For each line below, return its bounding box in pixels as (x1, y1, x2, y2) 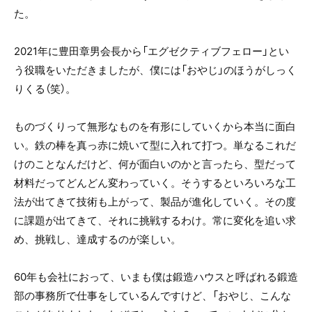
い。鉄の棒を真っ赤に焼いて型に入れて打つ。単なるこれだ (14, 137, 296, 153)
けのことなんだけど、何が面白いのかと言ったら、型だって (14, 156, 296, 171)
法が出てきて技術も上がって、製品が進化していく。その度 (14, 194, 296, 209)
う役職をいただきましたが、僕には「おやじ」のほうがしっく (14, 62, 297, 77)
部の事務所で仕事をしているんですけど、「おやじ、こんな (14, 288, 291, 303)
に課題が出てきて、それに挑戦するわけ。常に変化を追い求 (14, 212, 296, 228)
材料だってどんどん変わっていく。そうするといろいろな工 (14, 175, 296, 190)
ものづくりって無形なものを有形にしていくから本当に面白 (14, 118, 296, 134)
